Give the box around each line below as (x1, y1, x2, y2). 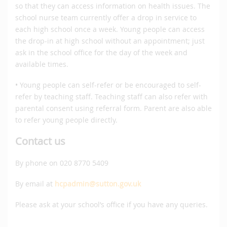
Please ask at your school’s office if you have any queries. (15, 200, 208, 210)
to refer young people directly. (15, 115, 118, 125)
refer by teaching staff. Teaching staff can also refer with (15, 92, 208, 102)
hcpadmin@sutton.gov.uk (55, 179, 141, 189)
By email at (15, 179, 55, 189)
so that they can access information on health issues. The (15, 1, 210, 11)
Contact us (15, 134, 65, 148)
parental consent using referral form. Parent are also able (15, 103, 212, 113)
